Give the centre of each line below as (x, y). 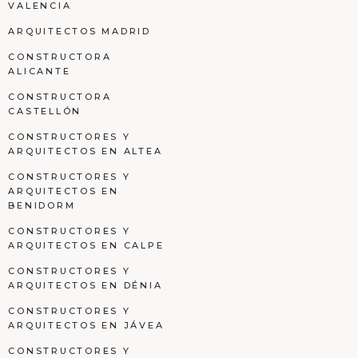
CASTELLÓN (45, 111)
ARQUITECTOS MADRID (80, 31)
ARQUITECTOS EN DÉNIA (86, 285)
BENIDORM (42, 205)
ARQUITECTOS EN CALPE (86, 245)
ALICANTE (40, 71)
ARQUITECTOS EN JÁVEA (86, 325)
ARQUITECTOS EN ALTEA (86, 151)
